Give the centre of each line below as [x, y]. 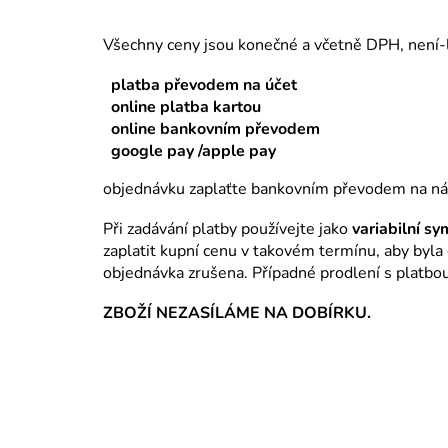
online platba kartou [186, 107]
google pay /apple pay [193, 151]
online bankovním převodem [215, 129]
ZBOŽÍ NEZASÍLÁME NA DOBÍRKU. [237, 313]
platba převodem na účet [204, 85]
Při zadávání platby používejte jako [225, 229]
